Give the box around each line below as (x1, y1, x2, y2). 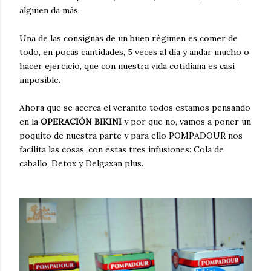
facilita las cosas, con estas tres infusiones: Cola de (19, 143, 224, 155)
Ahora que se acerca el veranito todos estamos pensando (19, 102, 250, 113)
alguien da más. (19, 4, 80, 16)
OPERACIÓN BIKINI (41, 116, 124, 127)
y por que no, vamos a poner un (124, 116, 251, 127)
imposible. (19, 74, 60, 85)
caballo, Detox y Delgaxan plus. (19, 157, 143, 169)
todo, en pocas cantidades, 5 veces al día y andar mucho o (19, 46, 249, 57)
